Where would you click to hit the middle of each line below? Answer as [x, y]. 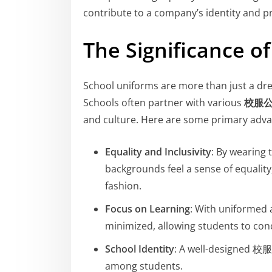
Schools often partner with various [164, 102]
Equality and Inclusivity [158, 151]
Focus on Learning [148, 209]
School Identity [140, 249]
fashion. [123, 185]
